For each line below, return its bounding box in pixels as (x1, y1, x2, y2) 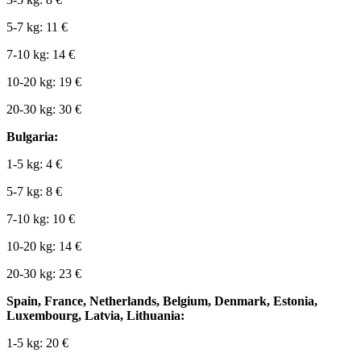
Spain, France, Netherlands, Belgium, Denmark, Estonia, (6, 294, 317, 309)
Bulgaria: (6, 130, 58, 144)
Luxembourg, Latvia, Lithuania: (6, 309, 185, 323)
